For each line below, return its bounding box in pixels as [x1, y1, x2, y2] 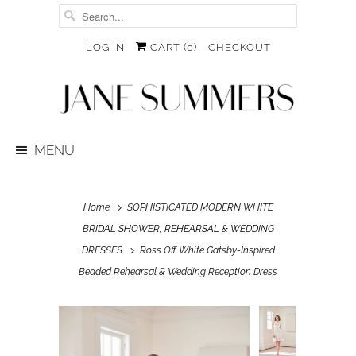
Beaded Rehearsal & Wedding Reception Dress [79, 266, 277, 277]
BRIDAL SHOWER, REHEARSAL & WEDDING [82, 223, 274, 234]
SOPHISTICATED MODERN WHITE [126, 202, 273, 213]
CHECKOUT [207, 41, 271, 53]
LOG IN [85, 41, 125, 53]
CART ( [146, 41, 187, 53]
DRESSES [81, 245, 122, 256]
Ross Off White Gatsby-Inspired [137, 245, 275, 256]
